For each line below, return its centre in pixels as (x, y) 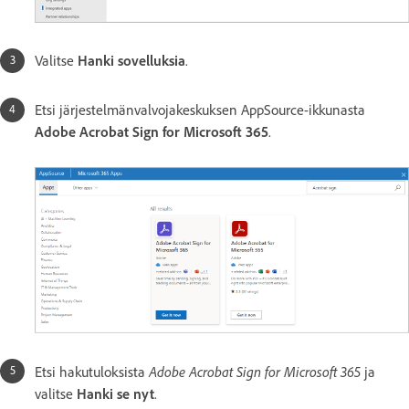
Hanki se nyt (115, 393)
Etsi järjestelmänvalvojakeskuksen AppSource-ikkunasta (200, 110)
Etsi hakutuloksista (92, 372)
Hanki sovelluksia (131, 61)
